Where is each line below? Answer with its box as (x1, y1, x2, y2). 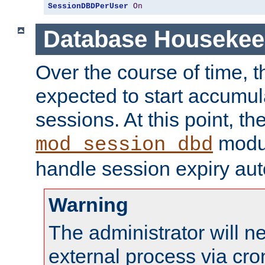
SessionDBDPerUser (48, 2, 128, 11)
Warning (49, 193, 128, 216)
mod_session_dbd (35, 133, 213, 156)
